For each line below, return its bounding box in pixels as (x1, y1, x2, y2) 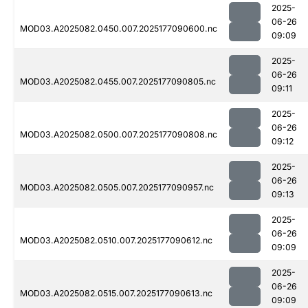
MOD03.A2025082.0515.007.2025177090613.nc (20, 288, 212, 299)
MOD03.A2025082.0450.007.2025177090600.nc (20, 23, 217, 34)
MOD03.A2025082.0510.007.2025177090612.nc (20, 235, 212, 246)
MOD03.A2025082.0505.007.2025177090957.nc (20, 182, 214, 193)
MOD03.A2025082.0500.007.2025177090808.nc (20, 129, 217, 140)
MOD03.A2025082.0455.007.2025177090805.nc (20, 76, 216, 87)
